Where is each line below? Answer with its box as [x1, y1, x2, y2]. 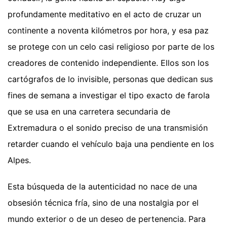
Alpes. [8, 155, 31, 166]
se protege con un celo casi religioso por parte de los [8, 42, 214, 52]
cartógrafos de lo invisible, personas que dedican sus [8, 74, 213, 85]
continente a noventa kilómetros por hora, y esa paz [8, 25, 209, 36]
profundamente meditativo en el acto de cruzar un [8, 9, 201, 20]
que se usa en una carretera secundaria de [8, 106, 170, 117]
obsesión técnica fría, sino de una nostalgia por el [8, 198, 199, 208]
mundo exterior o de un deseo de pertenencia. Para [8, 214, 206, 224]
